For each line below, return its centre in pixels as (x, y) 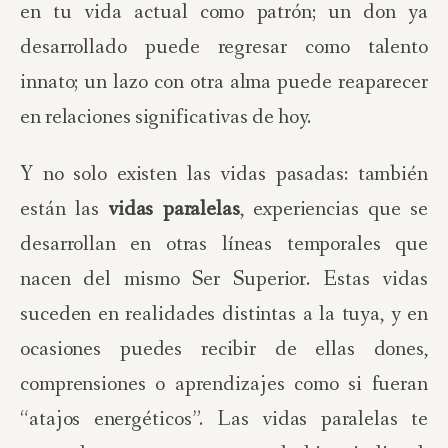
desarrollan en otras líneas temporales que (224, 244)
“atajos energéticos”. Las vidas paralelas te (224, 419)
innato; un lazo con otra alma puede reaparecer (224, 82)
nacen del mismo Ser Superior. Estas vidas (224, 279)
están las (64, 209)
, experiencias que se (334, 209)
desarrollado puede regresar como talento (224, 47)
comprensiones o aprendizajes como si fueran (224, 384)
